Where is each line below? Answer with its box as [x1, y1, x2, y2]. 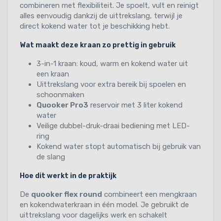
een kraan [37, 69, 69, 78]
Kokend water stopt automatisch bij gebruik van [37, 142, 201, 151]
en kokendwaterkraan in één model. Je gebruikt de [20, 200, 189, 209]
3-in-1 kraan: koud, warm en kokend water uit [37, 59, 188, 68]
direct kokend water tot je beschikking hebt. [20, 21, 170, 31]
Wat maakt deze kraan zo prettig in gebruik [20, 40, 176, 49]
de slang [37, 152, 65, 161]
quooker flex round [31, 189, 102, 199]
